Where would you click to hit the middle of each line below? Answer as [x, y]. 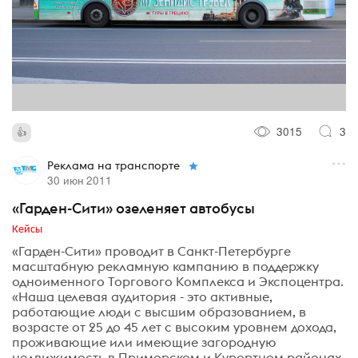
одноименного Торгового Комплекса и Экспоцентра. [178, 281]
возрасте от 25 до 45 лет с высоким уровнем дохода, [174, 326]
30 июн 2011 [79, 180]
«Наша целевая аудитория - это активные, [142, 296]
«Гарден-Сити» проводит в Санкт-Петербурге [151, 251]
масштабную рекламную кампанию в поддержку [165, 266]
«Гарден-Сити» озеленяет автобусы [133, 208]
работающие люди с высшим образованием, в [159, 311]
